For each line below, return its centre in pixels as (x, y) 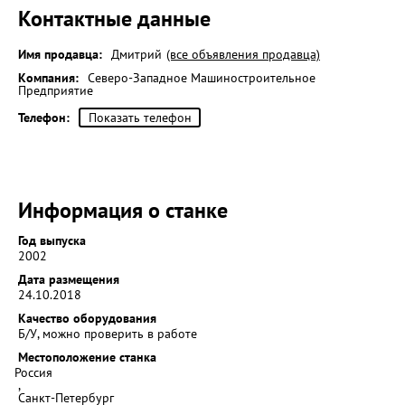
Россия (33, 372)
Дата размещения (69, 279)
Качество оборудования (87, 318)
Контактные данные (114, 19)
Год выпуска (52, 240)
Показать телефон (140, 118)
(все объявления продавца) (243, 54)
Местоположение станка (87, 357)
